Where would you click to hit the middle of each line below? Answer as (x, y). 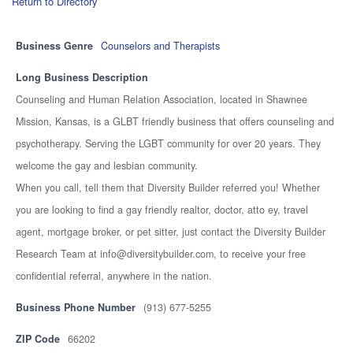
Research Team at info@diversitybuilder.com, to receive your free (161, 254)
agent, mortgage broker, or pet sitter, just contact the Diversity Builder (171, 232)
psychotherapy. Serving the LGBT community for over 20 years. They (168, 143)
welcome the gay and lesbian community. (107, 165)
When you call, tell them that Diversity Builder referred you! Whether (168, 188)
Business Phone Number (76, 307)
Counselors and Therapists (160, 46)
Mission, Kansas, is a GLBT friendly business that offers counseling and (175, 121)
